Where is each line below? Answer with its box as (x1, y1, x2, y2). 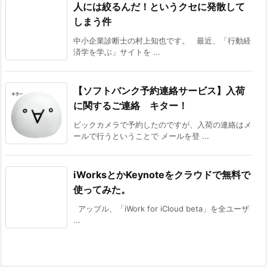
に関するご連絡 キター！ (73, 100, 188, 112)
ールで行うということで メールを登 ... (73, 131, 209, 141)
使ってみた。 (73, 184, 131, 196)
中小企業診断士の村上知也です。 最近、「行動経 (73, 36, 251, 46)
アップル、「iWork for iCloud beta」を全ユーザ (73, 204, 249, 214)
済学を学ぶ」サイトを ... (73, 47, 160, 57)
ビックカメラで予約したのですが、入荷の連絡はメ (73, 120, 252, 130)
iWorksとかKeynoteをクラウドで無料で (73, 169, 250, 181)
